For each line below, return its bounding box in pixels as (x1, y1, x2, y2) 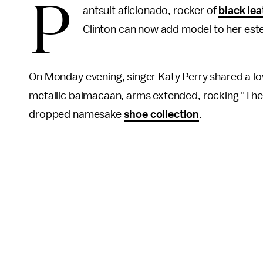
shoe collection (123, 109, 200, 120)
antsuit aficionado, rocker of (83, 5, 219, 16)
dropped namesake (29, 109, 124, 120)
